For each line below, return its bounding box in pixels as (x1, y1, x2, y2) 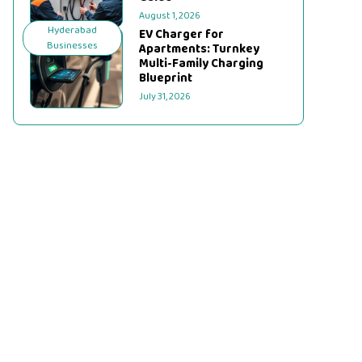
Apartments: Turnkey (139, 40, 260, 59)
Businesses (47, 37, 99, 54)
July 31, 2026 (139, 89, 192, 104)
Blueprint (139, 69, 193, 88)
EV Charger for (139, 25, 225, 44)
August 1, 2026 (139, 8, 201, 23)
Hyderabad (48, 22, 98, 39)
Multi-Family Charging (139, 54, 264, 74)
